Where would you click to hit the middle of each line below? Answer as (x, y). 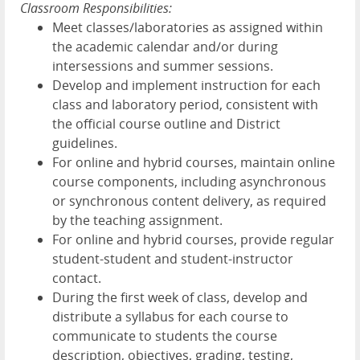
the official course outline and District (166, 123)
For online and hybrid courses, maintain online (194, 162)
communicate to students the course (165, 335)
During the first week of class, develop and (180, 297)
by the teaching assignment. (137, 220)
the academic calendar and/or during (165, 46)
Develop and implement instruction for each (186, 85)
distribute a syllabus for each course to (170, 316)
